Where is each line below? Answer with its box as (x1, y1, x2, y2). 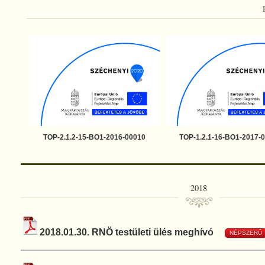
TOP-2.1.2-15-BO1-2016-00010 (43, 133, 146, 141)
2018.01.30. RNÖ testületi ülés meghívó (39, 227, 216, 237)
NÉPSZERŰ (229, 229, 262, 236)
